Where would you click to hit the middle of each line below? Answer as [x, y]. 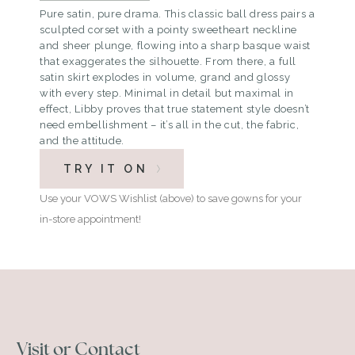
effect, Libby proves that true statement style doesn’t [175, 109]
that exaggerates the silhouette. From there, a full [168, 62]
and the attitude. [82, 141]
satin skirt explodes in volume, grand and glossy [165, 78]
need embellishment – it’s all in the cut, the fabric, [170, 125]
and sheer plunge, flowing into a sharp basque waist [176, 46]
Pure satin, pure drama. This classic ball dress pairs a [177, 14]
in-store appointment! [90, 219]
